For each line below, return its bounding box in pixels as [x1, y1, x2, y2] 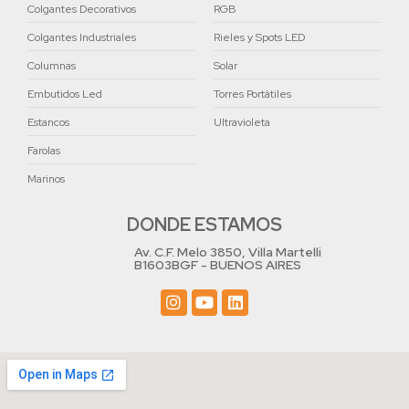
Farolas [27, 142, 60, 158]
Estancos [27, 114, 69, 130]
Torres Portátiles [214, 86, 291, 101]
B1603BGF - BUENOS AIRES [134, 256, 302, 273]
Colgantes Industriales [27, 29, 136, 45]
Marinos [27, 171, 65, 186]
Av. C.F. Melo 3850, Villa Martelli [134, 243, 322, 260]
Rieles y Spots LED [214, 29, 305, 45]
